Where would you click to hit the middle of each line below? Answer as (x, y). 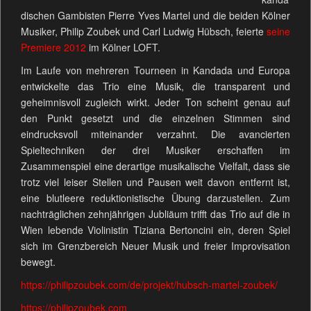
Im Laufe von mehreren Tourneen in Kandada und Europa (155, 70)
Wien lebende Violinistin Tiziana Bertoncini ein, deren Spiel (155, 230)
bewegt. (38, 262)
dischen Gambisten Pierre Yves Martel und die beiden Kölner (155, 16)
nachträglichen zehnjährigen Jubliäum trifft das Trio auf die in (155, 214)
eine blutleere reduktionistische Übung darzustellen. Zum (155, 198)
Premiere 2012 (53, 48)
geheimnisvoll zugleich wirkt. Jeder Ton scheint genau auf (155, 102)
